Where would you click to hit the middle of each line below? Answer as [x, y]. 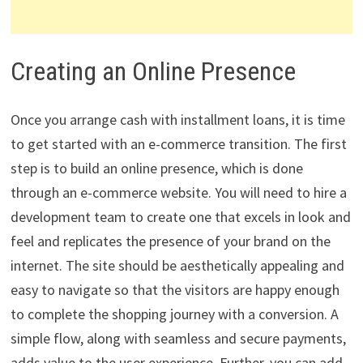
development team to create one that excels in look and [180, 217]
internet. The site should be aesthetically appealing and [177, 266]
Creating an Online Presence [153, 71]
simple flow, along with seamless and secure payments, [178, 339]
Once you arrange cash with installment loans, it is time [177, 120]
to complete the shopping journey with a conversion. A [174, 314]
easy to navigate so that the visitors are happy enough [175, 290]
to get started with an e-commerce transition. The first [178, 144]
